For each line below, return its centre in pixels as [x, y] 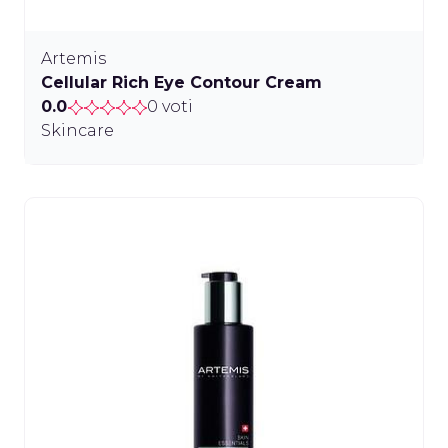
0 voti [170, 107]
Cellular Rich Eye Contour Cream [181, 83]
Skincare [77, 131]
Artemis [73, 59]
